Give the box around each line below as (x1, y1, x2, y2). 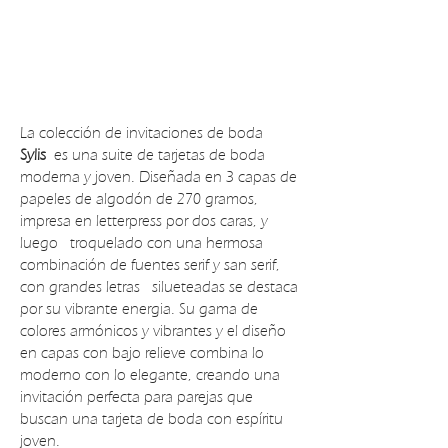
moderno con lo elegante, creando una (20, 365, 280, 384)
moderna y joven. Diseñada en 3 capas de (20, 167, 297, 186)
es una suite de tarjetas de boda (46, 145, 265, 164)
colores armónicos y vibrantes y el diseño (20, 321, 286, 340)
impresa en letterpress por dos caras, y (20, 211, 268, 230)
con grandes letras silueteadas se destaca (20, 277, 298, 296)
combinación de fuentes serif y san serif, (20, 255, 280, 274)
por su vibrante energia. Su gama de (20, 299, 258, 318)
